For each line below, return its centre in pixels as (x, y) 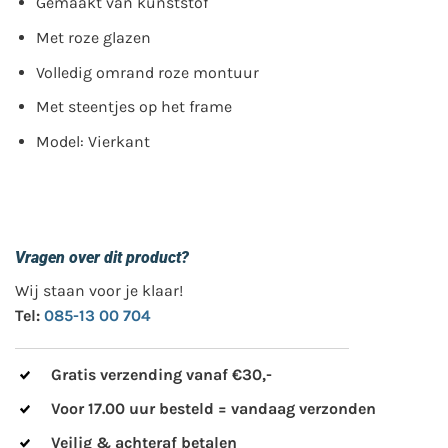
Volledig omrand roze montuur (149, 72)
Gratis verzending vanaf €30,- (161, 375)
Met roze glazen (95, 38)
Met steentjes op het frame (135, 107)
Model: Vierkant (94, 141)
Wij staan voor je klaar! (99, 290)
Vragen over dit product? (102, 257)
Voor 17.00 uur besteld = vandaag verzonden (213, 409)
